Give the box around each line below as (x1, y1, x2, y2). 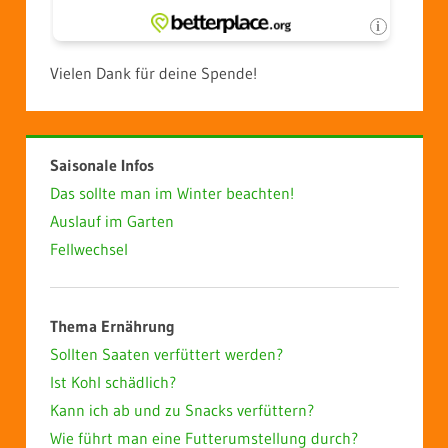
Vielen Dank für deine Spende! (49, 62, 257, 83)
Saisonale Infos (49, 154, 154, 175)
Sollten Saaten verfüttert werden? (49, 343, 283, 364)
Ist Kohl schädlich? (49, 371, 176, 392)
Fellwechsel (49, 238, 128, 259)
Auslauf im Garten (49, 210, 174, 231)
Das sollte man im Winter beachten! (49, 182, 294, 203)
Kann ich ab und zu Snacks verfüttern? (49, 399, 314, 420)
